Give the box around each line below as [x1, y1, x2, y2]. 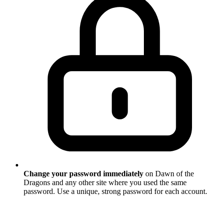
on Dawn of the [143, 169, 194, 178]
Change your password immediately [24, 169, 143, 178]
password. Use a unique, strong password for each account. [24, 187, 207, 196]
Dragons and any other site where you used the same [24, 178, 187, 187]
